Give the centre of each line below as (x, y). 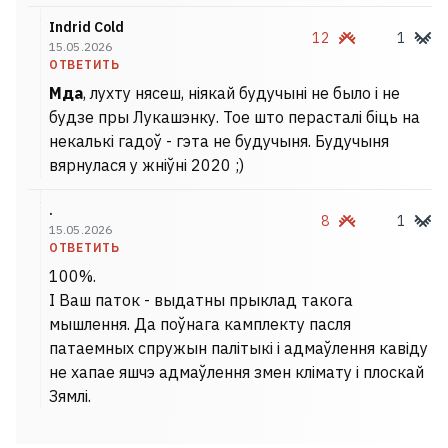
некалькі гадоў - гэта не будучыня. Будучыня (219, 141)
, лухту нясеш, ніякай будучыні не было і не (241, 93)
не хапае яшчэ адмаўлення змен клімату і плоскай (236, 372)
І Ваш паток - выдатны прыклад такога (201, 300)
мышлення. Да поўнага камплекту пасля (200, 324)
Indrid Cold (86, 27)
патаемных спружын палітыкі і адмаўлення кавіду (238, 348)
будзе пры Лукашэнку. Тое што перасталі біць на (234, 117)
